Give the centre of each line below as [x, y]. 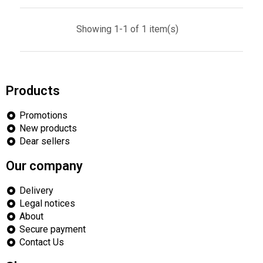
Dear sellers [44, 141]
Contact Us [41, 242]
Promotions [43, 115]
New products [48, 128]
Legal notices [47, 203]
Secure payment [52, 229]
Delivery [36, 190]
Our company [44, 166]
